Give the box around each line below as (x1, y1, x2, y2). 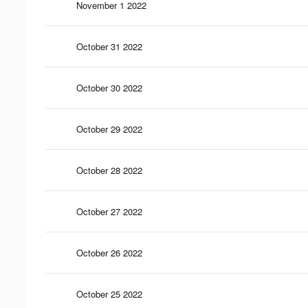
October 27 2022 (76, 204, 142, 218)
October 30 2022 (76, 80, 142, 94)
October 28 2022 (76, 163, 142, 177)
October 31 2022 (76, 39, 142, 53)
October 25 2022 (76, 287, 142, 300)
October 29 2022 (76, 122, 142, 135)
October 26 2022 (76, 245, 142, 259)
